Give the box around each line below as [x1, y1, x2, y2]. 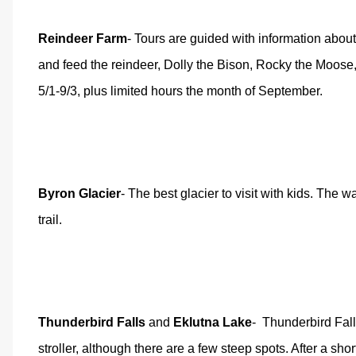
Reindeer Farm [38, 32, 127, 45]
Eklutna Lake [173, 315, 252, 329]
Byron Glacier [38, 187, 121, 200]
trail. [38, 213, 62, 226]
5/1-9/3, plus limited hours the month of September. [38, 84, 323, 98]
